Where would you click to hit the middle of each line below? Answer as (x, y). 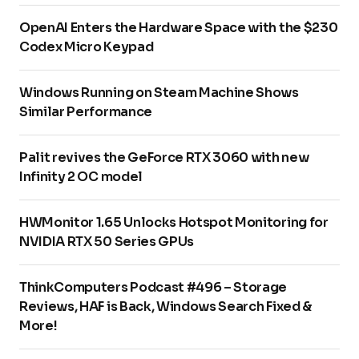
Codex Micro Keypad (87, 47)
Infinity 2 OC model (81, 177)
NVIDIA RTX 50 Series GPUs (107, 242)
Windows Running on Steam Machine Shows (159, 93)
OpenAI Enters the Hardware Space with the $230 (179, 28)
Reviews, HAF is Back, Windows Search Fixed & (165, 307)
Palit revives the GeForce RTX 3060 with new (164, 158)
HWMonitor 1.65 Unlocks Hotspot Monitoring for (174, 223)
